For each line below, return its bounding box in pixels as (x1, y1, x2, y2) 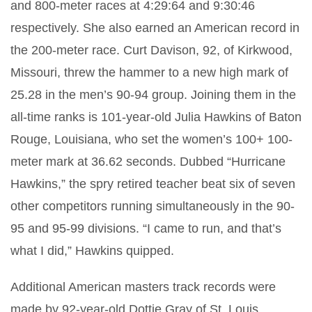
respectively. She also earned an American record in (10, 21, 299, 35)
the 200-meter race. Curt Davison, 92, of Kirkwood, (10, 43, 292, 57)
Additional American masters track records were (10, 280, 276, 294)
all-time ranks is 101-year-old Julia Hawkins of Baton (10, 110, 302, 124)
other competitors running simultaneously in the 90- (10, 199, 295, 213)
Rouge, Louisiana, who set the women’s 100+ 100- (10, 132, 292, 146)
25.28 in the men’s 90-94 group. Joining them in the (10, 88, 296, 102)
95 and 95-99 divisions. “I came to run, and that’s (10, 221, 281, 235)
